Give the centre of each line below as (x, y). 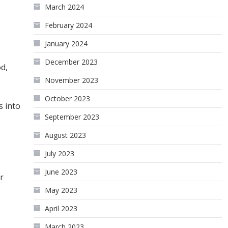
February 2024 (69, 25)
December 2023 (72, 62)
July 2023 (60, 153)
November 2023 (72, 80)
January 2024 (66, 44)
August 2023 (66, 135)
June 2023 (61, 172)
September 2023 (72, 117)
